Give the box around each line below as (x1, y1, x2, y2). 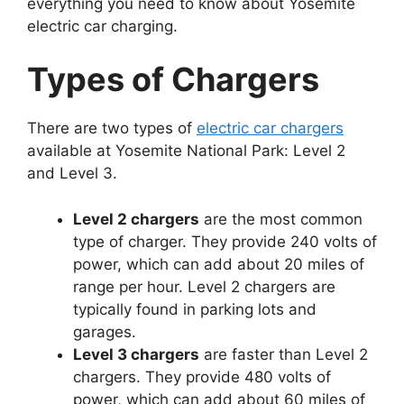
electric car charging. (27, 16, 178, 35)
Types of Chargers (27, 60, 319, 100)
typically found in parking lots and (73, 299, 317, 318)
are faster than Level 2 (199, 344, 368, 363)
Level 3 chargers (73, 344, 199, 363)
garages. (73, 322, 136, 341)
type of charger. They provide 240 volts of (73, 232, 377, 251)
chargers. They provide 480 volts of (73, 367, 331, 386)
